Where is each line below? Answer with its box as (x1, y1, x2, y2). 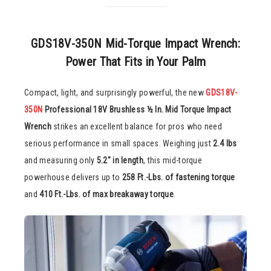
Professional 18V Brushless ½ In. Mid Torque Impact (42, 105, 232, 115)
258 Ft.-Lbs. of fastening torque (122, 172, 235, 183)
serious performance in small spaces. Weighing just (24, 139, 214, 149)
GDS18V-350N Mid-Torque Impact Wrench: (30, 36, 241, 51)
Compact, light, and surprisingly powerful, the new (24, 88, 206, 98)
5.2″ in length (96, 155, 143, 166)
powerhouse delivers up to (24, 172, 122, 183)
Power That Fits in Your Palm (65, 54, 206, 69)
